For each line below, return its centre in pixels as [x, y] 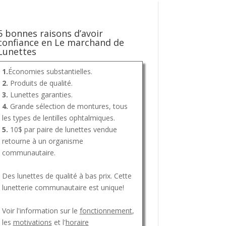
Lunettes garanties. [40, 94]
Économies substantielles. [50, 71]
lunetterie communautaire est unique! [63, 187]
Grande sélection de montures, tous [68, 106]
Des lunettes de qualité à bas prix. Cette [67, 176]
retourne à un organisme [42, 141]
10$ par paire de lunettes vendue [62, 129]
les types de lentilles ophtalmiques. [58, 118]
